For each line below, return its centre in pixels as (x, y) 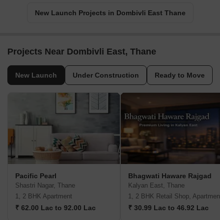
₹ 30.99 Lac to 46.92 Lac (168, 208)
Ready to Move (180, 75)
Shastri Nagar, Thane (45, 186)
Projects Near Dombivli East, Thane (82, 52)
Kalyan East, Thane (156, 186)
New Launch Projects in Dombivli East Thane (110, 13)
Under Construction (106, 75)
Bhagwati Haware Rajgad (170, 176)
